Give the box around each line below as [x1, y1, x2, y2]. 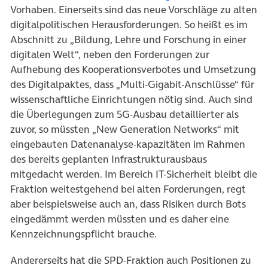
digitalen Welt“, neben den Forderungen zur [10, 47, 209, 62]
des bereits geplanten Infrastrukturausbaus [10, 151, 207, 166]
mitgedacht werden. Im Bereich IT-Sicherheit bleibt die [10, 166, 257, 181]
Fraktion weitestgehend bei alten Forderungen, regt [10, 181, 246, 196]
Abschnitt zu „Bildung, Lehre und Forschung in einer [10, 32, 246, 47]
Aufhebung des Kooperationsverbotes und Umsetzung [10, 62, 256, 77]
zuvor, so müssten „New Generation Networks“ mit [10, 121, 239, 136]
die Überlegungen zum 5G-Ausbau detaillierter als [10, 106, 239, 121]
